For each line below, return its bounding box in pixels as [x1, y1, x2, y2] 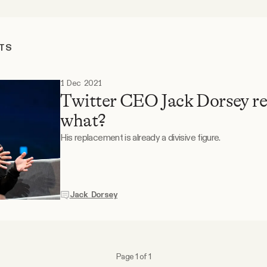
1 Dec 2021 [60, 79, 102, 88]
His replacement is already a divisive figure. [60, 131, 221, 143]
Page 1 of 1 [116, 250, 151, 262]
